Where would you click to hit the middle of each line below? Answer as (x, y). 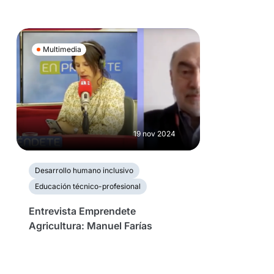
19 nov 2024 (154, 133)
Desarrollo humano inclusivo (84, 170)
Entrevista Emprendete (82, 211)
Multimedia (62, 49)
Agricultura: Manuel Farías (91, 225)
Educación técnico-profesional (88, 186)
